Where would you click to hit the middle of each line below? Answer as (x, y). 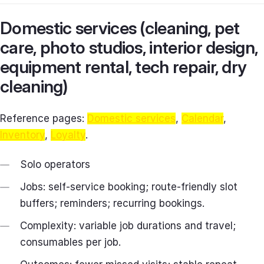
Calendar (202, 118)
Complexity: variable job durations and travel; (128, 225)
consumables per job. (70, 242)
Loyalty (68, 135)
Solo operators (55, 164)
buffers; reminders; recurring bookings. (112, 203)
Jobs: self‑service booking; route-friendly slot (129, 187)
